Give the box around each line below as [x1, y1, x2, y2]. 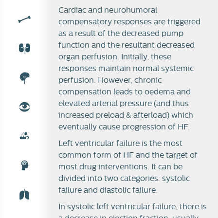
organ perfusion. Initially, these [58, 53, 171, 61]
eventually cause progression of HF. [58, 123, 190, 131]
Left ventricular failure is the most [58, 140, 182, 147]
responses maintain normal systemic [58, 65, 194, 73]
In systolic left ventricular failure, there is [58, 203, 207, 211]
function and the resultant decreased [58, 41, 195, 49]
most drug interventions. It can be [58, 163, 182, 171]
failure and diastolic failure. [58, 186, 158, 194]
